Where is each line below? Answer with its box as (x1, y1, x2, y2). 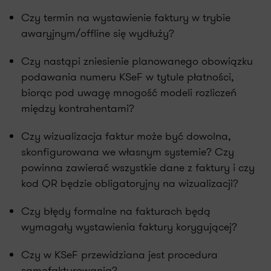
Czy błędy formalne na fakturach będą (21, 203, 211, 219)
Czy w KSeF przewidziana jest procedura (21, 247, 218, 263)
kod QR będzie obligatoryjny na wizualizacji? (21, 175, 238, 191)
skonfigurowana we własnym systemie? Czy (21, 144, 234, 160)
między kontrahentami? (21, 100, 134, 116)
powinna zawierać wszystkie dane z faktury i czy (21, 160, 255, 175)
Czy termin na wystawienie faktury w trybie (21, 10, 230, 25)
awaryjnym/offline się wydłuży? (21, 25, 174, 41)
